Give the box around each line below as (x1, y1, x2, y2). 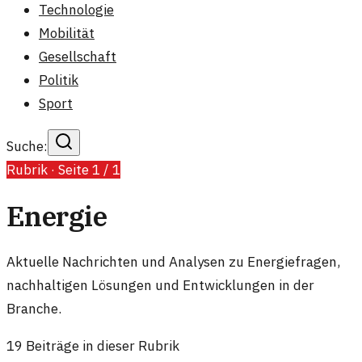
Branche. (6, 299, 61, 318)
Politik (39, 71, 78, 89)
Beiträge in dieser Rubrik (23, 336, 179, 355)
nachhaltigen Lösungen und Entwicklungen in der (6, 276, 314, 294)
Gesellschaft (39, 48, 116, 65)
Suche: (6, 137, 48, 155)
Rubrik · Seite (6, 161, 92, 179)
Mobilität (39, 24, 95, 42)
